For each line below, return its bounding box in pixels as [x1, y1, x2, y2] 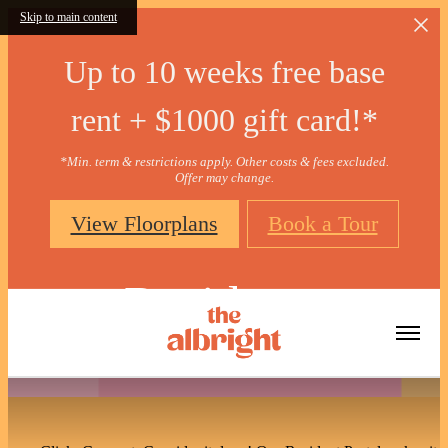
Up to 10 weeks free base [63, 54, 385, 90]
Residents [124, 275, 324, 333]
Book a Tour [267, 211, 378, 236]
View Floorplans [70, 211, 218, 236]
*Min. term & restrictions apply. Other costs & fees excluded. [59, 154, 389, 169]
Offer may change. [174, 170, 274, 185]
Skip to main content [20, 10, 117, 24]
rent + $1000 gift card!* [70, 102, 378, 138]
